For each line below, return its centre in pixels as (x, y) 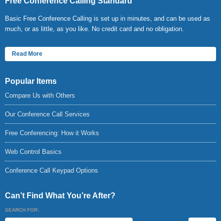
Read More (27, 54)
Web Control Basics (33, 152)
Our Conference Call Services (47, 114)
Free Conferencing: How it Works (52, 133)
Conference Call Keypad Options (52, 170)
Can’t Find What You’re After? (60, 196)
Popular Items (31, 81)
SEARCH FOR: (22, 210)
